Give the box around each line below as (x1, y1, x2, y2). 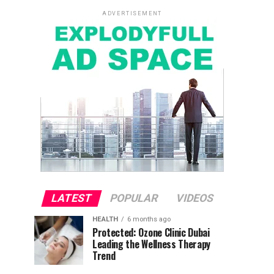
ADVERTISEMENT (102, 10, 163, 17)
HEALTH (92, 215, 118, 223)
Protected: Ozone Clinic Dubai (92, 224, 210, 240)
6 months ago (127, 215, 171, 223)
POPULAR (108, 191, 160, 204)
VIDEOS (174, 191, 215, 204)
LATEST (49, 191, 94, 204)
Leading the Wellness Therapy (92, 236, 211, 251)
